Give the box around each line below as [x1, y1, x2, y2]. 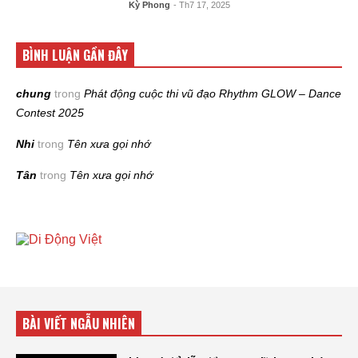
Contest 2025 [16, 106, 84, 120]
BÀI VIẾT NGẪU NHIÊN [22, 314, 135, 334]
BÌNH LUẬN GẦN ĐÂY [22, 46, 128, 66]
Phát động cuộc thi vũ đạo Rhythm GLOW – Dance [84, 87, 341, 101]
